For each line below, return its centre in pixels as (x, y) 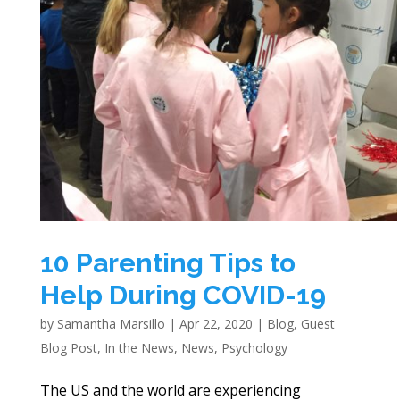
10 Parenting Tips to (167, 263)
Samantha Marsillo (111, 324)
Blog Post (68, 348)
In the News (139, 348)
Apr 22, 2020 (216, 324)
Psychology (254, 348)
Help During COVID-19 (183, 296)
